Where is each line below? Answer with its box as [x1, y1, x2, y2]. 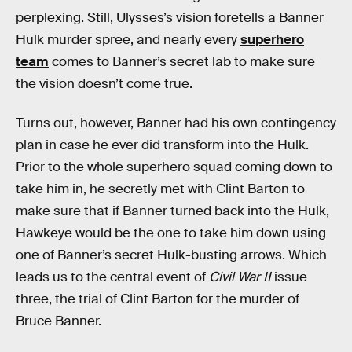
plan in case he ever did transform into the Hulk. [16, 136, 309, 153]
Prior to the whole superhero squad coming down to [16, 158, 332, 175]
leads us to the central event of [16, 268, 209, 285]
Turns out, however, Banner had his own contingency [16, 114, 336, 131]
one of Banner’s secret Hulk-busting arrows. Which [16, 246, 327, 263]
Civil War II [209, 268, 271, 285]
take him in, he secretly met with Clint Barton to [16, 180, 305, 197]
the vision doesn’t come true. [16, 75, 192, 93]
